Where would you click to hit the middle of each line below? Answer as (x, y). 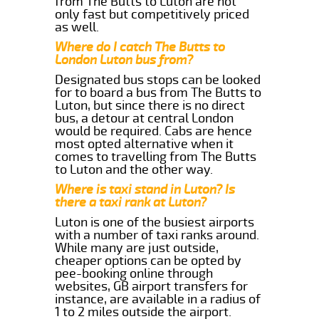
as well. (77, 27)
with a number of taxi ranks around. (157, 235)
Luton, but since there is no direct (150, 105)
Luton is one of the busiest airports (155, 222)
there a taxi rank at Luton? (131, 202)
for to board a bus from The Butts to (158, 92)
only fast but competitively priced (152, 14)
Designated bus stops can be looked (158, 79)
